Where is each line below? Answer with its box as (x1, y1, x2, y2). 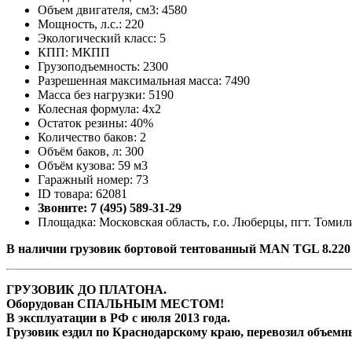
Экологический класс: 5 (38, 31, 166, 46)
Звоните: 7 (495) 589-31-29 (38, 201, 181, 215)
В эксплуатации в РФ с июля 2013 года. (6, 311, 230, 325)
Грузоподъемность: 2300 (38, 60, 168, 74)
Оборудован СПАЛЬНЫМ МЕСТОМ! (6, 297, 224, 311)
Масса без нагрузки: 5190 (38, 88, 174, 102)
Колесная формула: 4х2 (38, 102, 161, 116)
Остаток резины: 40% (38, 116, 153, 130)
